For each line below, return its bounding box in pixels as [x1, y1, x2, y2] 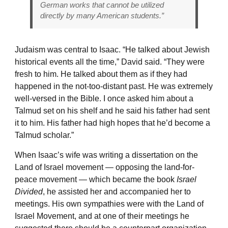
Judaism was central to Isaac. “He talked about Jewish [15, 45, 210, 54]
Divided [15, 187, 43, 196]
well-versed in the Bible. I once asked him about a [15, 94, 193, 103]
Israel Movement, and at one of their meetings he [15, 211, 189, 220]
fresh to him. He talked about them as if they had [15, 69, 187, 78]
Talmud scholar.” [15, 130, 74, 139]
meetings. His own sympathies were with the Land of [15, 199, 204, 208]
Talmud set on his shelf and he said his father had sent [15, 106, 210, 115]
